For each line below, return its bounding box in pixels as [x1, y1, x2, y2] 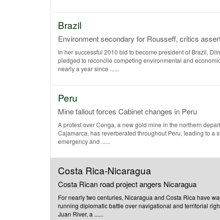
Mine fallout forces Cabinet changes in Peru [58, 106, 197, 116]
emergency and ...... [58, 137, 110, 145]
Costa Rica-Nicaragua [58, 164, 151, 177]
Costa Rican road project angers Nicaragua [58, 179, 196, 189]
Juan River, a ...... [58, 210, 103, 218]
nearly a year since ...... [58, 64, 119, 73]
